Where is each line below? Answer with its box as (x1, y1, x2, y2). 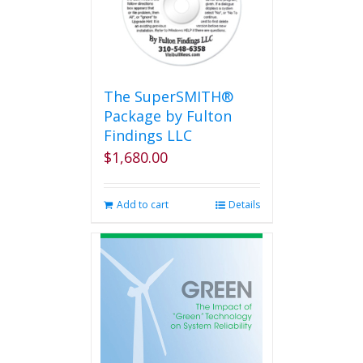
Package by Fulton (103, 106, 232, 126)
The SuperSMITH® (103, 87, 233, 106)
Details (228, 198, 260, 211)
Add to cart (116, 198, 169, 211)
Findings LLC (103, 126, 192, 145)
